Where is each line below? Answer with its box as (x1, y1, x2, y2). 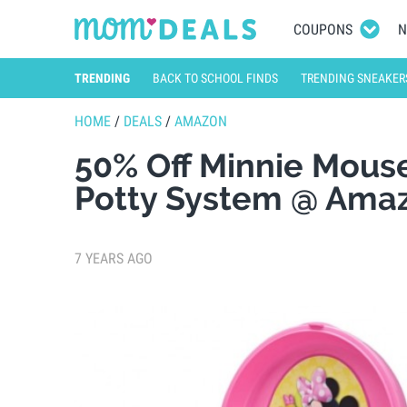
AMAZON (174, 113, 227, 130)
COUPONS (293, 20, 352, 38)
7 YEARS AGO (74, 249, 153, 267)
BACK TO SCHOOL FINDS (153, 70, 278, 85)
